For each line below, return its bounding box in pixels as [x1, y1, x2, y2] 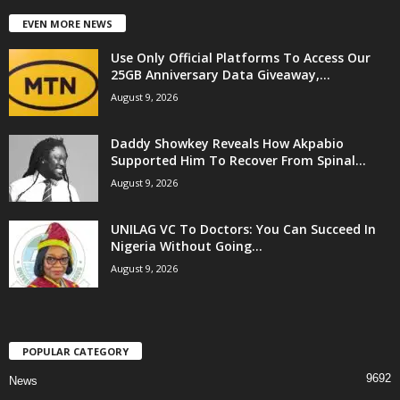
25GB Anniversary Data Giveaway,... [111, 65, 330, 83]
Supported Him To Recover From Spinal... [111, 151, 366, 169]
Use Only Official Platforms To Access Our [111, 48, 371, 66]
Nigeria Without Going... [111, 237, 262, 254]
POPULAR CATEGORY [22, 344, 129, 358]
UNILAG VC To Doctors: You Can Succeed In [111, 220, 376, 237]
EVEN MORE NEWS [22, 16, 112, 30]
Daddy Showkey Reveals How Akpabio [111, 134, 344, 152]
